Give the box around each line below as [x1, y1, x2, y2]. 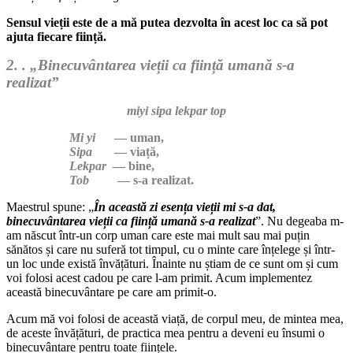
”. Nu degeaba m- [255, 214, 344, 228]
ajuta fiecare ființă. [6, 29, 106, 43]
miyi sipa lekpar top [127, 103, 226, 117]
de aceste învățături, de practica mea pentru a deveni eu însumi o [6, 325, 325, 340]
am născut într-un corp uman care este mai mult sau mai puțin [6, 228, 310, 242]
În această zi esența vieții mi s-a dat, [94, 199, 276, 214]
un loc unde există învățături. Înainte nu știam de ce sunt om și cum [6, 256, 338, 270]
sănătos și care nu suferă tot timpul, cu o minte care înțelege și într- [6, 242, 335, 256]
